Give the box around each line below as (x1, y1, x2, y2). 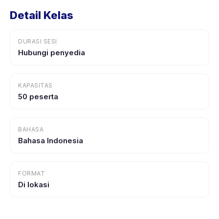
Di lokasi (18, 180, 49, 189)
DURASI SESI (18, 38, 57, 45)
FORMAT (18, 170, 45, 177)
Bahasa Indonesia (18, 136, 83, 145)
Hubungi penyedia (18, 48, 85, 57)
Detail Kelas (10, 9, 73, 22)
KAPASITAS (18, 82, 53, 89)
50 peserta (18, 92, 58, 101)
